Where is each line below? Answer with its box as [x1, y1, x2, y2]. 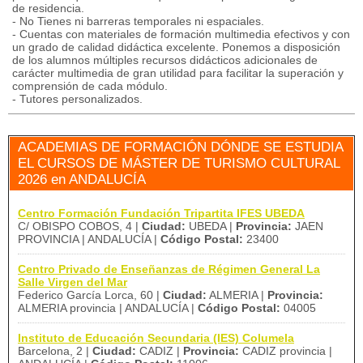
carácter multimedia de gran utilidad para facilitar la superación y [12, 66, 344, 79]
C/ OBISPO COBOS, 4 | [18, 220, 142, 233]
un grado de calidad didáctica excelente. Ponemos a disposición [12, 41, 340, 53]
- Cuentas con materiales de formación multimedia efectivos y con [12, 28, 350, 41]
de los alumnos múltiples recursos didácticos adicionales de [12, 53, 318, 66]
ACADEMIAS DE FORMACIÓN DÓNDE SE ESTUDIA [18, 139, 344, 155]
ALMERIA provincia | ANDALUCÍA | [18, 301, 198, 314]
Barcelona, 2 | [18, 344, 92, 357]
